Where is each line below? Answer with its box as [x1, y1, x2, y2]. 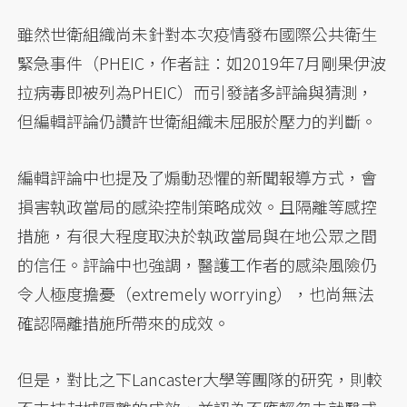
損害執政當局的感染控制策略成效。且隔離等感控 [17, 194, 378, 218]
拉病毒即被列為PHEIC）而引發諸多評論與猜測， [17, 79, 374, 104]
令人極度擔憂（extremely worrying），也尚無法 [17, 281, 375, 305]
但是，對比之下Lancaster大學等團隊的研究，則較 [17, 366, 383, 391]
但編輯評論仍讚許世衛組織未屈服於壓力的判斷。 [17, 108, 378, 133]
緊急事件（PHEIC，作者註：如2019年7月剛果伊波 [17, 50, 387, 74]
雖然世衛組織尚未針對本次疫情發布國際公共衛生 [17, 21, 378, 45]
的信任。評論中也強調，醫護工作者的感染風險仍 [17, 252, 378, 276]
